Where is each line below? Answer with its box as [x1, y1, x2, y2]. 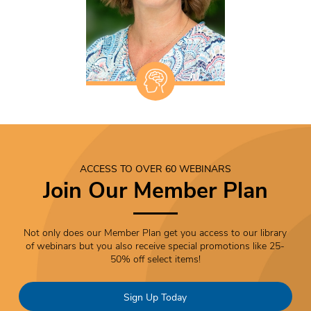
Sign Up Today [124, 289, 187, 303]
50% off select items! [110, 252, 201, 266]
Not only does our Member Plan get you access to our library [24, 226, 287, 239]
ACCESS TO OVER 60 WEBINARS [79, 161, 231, 175]
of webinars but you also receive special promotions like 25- [26, 239, 285, 253]
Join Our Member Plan [42, 174, 268, 205]
